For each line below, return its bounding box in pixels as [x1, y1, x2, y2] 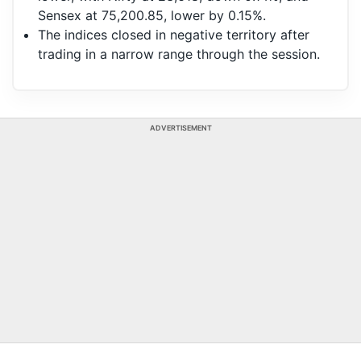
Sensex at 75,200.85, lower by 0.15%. [38, 7, 266, 24]
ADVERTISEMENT [149, 123, 212, 133]
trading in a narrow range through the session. [38, 46, 320, 63]
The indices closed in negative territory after [38, 27, 309, 44]
